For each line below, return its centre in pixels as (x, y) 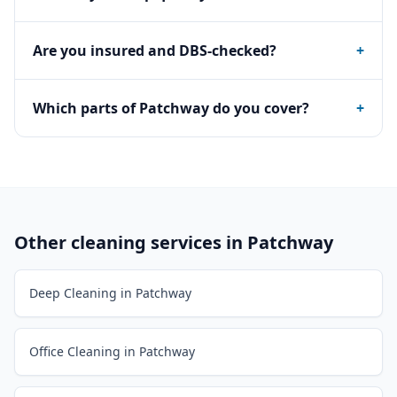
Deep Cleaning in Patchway (110, 293)
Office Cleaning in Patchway (112, 351)
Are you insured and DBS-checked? (155, 51)
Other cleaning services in (131, 242)
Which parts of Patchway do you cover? (171, 108)
